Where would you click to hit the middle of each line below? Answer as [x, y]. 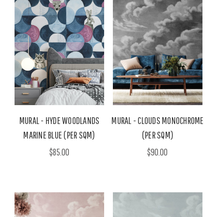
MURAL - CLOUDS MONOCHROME [158, 120]
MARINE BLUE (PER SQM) [59, 135]
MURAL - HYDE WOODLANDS [59, 120]
